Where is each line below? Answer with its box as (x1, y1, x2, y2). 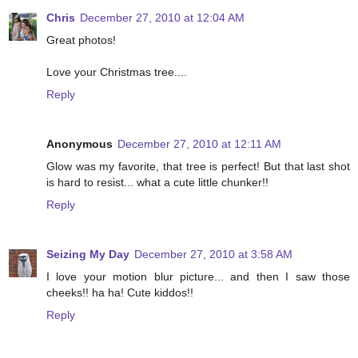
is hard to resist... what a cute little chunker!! (46, 176, 268, 189)
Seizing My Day (46, 248, 129, 261)
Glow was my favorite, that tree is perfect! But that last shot (46, 160, 350, 173)
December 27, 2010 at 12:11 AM (117, 137, 281, 151)
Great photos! (46, 34, 116, 47)
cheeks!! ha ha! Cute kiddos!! (46, 286, 193, 300)
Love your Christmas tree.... (46, 66, 187, 79)
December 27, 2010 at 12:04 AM (80, 11, 245, 25)
